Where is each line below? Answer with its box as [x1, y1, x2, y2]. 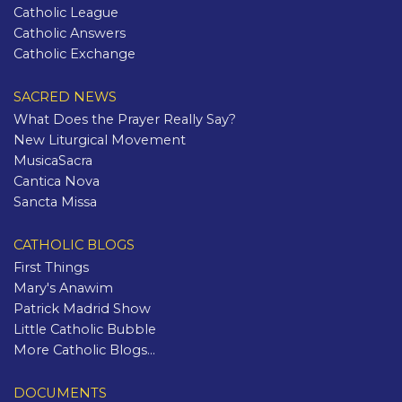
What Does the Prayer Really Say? [13, 110, 236, 127]
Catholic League [13, 4, 118, 21]
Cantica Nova [13, 172, 100, 189]
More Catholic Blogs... [13, 342, 155, 359]
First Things [13, 259, 89, 276]
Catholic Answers [13, 24, 126, 41]
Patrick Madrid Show [13, 301, 151, 318]
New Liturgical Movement [13, 131, 186, 148]
